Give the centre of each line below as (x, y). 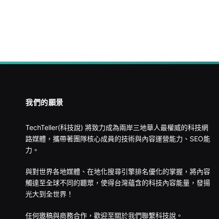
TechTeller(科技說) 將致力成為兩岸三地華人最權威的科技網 (117, 128)
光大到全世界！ (49, 194)
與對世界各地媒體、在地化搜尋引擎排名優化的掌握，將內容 (118, 172)
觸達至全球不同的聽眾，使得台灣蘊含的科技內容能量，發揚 (118, 183)
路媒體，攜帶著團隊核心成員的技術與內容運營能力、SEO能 (118, 139)
